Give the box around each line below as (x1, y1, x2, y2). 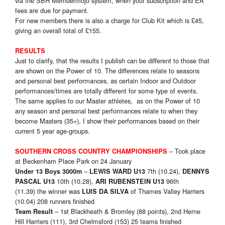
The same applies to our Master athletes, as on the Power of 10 (15, 96, 200, 106)
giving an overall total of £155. (15, 26, 101, 36)
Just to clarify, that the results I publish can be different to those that (15, 56, 209, 66)
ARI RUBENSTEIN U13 (95, 177, 164, 186)
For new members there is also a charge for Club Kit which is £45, (15, 16, 204, 26)
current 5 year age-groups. (15, 126, 90, 136)
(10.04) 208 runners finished (15, 196, 94, 206)
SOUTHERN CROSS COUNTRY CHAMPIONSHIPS (15, 147, 167, 156)
